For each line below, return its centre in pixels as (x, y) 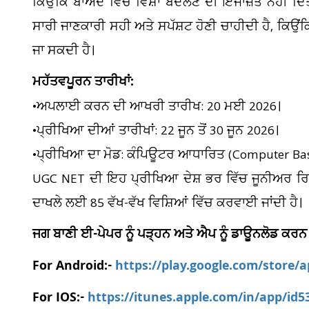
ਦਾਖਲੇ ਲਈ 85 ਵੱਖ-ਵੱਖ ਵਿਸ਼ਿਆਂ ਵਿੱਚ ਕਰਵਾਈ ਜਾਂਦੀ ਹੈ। (167, 203)
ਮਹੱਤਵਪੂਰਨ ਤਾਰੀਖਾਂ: (83, 83)
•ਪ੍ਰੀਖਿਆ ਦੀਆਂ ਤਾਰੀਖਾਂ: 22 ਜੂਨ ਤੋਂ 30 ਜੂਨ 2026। (156, 131)
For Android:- (74, 267)
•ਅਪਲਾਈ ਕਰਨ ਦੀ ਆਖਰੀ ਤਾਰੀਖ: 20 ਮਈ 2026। (157, 107)
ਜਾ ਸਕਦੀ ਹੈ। (63, 51)
